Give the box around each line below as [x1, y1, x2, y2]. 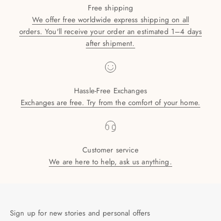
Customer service [82, 145, 139, 156]
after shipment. [86, 38, 135, 49]
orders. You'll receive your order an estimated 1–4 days [19, 26, 202, 37]
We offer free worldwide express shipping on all [32, 14, 189, 26]
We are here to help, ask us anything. [49, 156, 172, 168]
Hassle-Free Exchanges [74, 85, 147, 97]
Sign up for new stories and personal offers [10, 208, 150, 219]
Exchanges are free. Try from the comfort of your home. [20, 97, 201, 109]
